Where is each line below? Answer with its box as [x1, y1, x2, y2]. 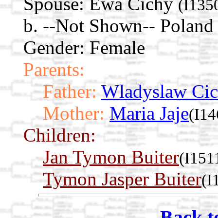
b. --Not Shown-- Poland [23, 15, 214, 36]
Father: [43, 80, 97, 102]
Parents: [23, 58, 85, 80]
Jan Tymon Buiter [43, 146, 179, 167]
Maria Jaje [109, 102, 189, 124]
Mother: [43, 102, 105, 124]
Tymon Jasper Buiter [43, 168, 201, 189]
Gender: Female [23, 36, 145, 58]
